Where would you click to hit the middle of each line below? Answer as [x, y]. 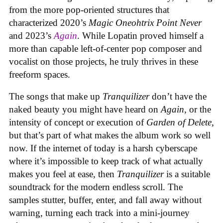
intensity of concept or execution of [78, 122]
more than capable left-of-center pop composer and [106, 48]
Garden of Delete [179, 122]
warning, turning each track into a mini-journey [99, 213]
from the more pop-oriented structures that [89, 9]
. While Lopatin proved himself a [140, 35]
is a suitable [187, 174]
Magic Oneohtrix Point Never [145, 22]
